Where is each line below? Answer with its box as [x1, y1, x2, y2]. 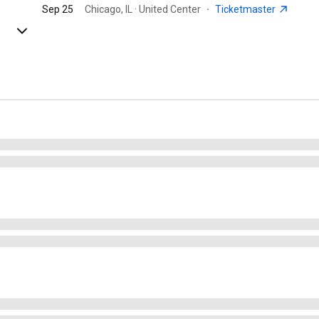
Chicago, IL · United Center [85, 4, 202, 16]
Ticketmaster [215, 4, 278, 16]
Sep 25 [42, 4, 74, 16]
